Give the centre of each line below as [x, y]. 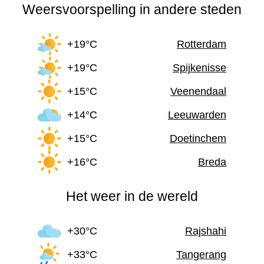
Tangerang [201, 254]
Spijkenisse [199, 67]
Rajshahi [206, 231]
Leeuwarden [197, 115]
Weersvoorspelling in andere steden [132, 9]
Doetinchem [198, 138]
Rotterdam [202, 44]
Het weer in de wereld [132, 196]
